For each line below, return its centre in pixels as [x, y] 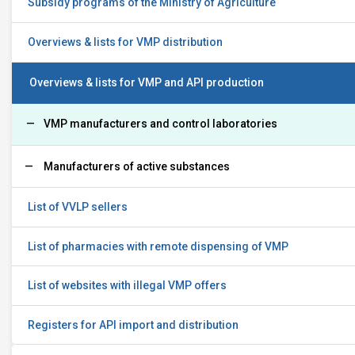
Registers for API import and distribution [133, 324]
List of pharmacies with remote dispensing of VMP [158, 246]
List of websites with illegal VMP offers [127, 286]
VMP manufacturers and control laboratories [160, 124]
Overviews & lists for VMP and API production [147, 83]
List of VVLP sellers [78, 207]
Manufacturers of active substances [137, 166]
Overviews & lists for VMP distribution [125, 42]
